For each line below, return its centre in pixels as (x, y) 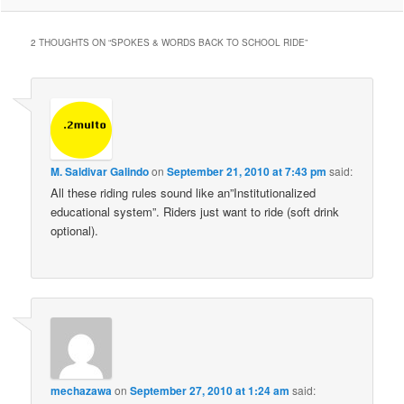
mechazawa (82, 391)
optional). (75, 230)
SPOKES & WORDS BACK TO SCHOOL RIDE (208, 43)
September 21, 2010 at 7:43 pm (247, 171)
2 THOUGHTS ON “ (71, 43)
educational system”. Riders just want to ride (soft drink (195, 211)
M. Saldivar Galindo (100, 171)
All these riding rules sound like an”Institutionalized (184, 192)
